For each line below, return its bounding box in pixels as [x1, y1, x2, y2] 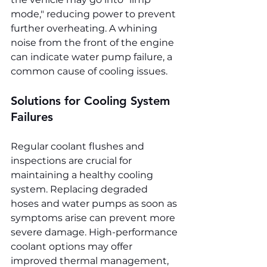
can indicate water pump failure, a [11, 51, 175, 63]
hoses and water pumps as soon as [11, 198, 179, 210]
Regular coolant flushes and [11, 141, 147, 153]
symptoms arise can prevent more [11, 212, 178, 224]
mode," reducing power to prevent [11, 8, 178, 20]
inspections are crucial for [11, 155, 134, 167]
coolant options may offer [11, 241, 135, 253]
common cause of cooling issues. [11, 66, 167, 77]
